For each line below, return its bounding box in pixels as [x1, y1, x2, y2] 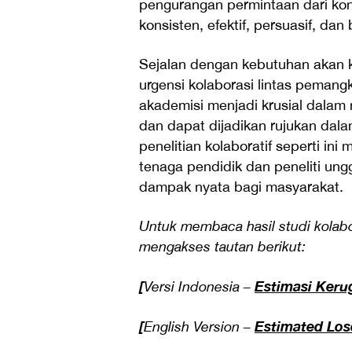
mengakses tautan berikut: [139, 238, 306, 255]
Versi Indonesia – [144, 278, 255, 295]
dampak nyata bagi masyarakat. [139, 178, 343, 196]
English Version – [144, 318, 255, 335]
